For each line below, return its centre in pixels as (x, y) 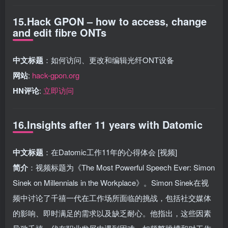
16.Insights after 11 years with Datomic (108, 124)
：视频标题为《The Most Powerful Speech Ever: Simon (121, 167)
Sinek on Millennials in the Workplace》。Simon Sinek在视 (111, 182)
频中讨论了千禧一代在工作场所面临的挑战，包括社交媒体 (112, 197)
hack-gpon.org (56, 75)
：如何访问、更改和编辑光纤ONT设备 (109, 60)
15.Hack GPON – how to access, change (110, 21)
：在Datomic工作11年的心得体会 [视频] (110, 152)
